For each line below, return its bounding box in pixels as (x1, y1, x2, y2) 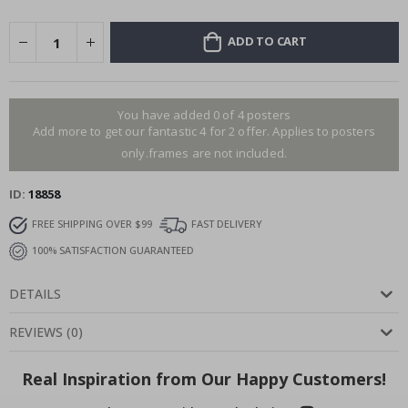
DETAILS (9, 285, 61, 303)
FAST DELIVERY (191, 217, 262, 231)
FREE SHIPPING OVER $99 (32, 217, 152, 231)
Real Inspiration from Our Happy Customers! (22, 368, 386, 391)
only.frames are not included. (120, 145, 288, 162)
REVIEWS (9, 323, 63, 342)
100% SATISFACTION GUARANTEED (32, 243, 194, 258)
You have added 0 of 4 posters (117, 107, 291, 124)
